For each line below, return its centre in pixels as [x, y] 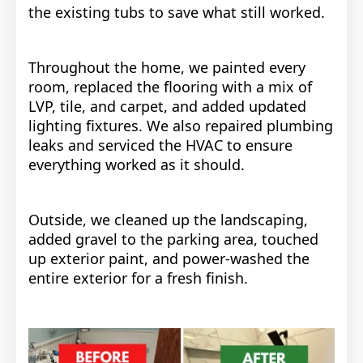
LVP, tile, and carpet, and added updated [167, 107]
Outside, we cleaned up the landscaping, [168, 220]
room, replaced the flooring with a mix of [170, 87]
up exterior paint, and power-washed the [169, 259]
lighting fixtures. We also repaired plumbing [181, 126]
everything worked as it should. [137, 165]
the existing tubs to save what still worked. [177, 13]
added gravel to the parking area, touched [173, 239]
